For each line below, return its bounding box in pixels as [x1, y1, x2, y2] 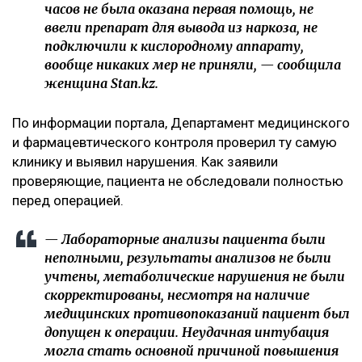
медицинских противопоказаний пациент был [44, 305, 350, 322]
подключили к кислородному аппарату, [44, 37, 304, 54]
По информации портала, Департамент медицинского [12, 114, 350, 131]
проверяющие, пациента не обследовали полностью [12, 172, 343, 189]
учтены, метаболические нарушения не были [44, 267, 345, 284]
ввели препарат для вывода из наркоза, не [44, 19, 318, 36]
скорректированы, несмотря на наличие [44, 286, 309, 303]
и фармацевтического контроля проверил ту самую [12, 133, 337, 150]
